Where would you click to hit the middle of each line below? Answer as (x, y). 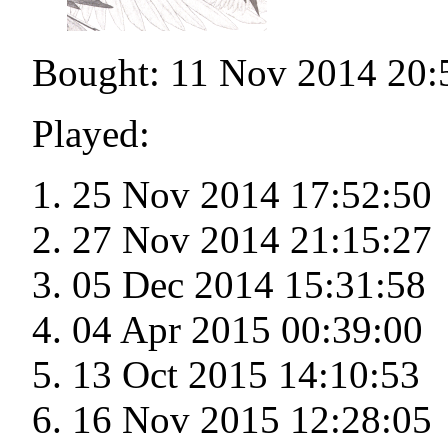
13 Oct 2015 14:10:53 (246, 375)
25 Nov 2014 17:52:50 (252, 195)
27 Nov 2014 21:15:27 (252, 240)
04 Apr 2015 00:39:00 (247, 330)
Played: (91, 134)
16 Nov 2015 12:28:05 (252, 420)
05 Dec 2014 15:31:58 (249, 285)
